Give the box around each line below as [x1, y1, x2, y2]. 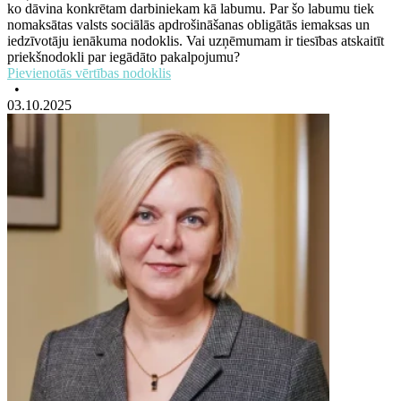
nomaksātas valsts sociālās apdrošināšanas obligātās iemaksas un [7, 17, 370, 33]
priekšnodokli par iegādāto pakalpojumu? [7, 49, 240, 65]
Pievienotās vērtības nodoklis [7, 65, 171, 81]
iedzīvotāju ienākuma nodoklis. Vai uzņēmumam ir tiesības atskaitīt [7, 33, 384, 49]
